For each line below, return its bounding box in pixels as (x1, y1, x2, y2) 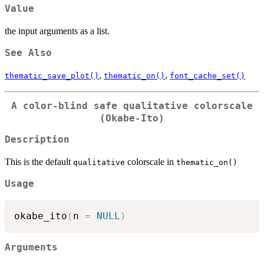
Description (5, 134, 70, 146)
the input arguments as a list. (5, 25, 110, 36)
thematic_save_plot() (5, 71, 99, 80)
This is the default (5, 157, 73, 167)
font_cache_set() (170, 71, 245, 80)
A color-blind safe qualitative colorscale (11, 100, 253, 111)
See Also (5, 47, 52, 58)
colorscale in (125, 157, 176, 167)
